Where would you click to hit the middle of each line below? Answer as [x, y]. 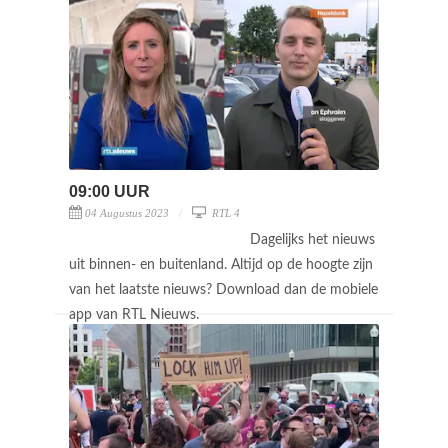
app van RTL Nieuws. [136, 314]
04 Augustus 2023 [127, 212]
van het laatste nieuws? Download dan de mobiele [223, 289]
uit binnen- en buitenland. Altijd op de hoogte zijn [221, 264]
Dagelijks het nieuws [312, 239]
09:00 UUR [109, 191]
